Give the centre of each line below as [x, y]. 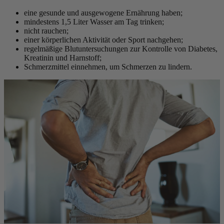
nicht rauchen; [46, 30]
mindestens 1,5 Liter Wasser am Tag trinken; [94, 21]
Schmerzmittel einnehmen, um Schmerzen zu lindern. [108, 66]
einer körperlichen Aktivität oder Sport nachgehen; [103, 39]
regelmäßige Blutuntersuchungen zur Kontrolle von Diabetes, [121, 48]
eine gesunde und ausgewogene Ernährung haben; [103, 12]
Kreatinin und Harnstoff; [63, 57]
